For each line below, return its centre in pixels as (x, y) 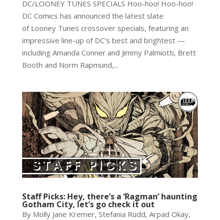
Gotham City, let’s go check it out (88, 204)
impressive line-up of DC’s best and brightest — (103, 41)
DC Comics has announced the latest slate (93, 16)
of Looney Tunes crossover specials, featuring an (105, 28)
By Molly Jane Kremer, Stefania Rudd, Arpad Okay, (106, 214)
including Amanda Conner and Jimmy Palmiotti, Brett (109, 53)
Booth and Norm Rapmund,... (70, 65)
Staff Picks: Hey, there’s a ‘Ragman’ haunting (110, 196)
